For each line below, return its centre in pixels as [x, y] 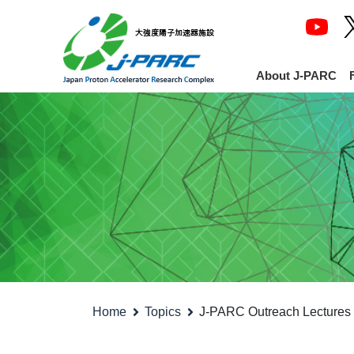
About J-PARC [296, 76]
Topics [163, 312]
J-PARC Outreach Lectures [275, 312]
